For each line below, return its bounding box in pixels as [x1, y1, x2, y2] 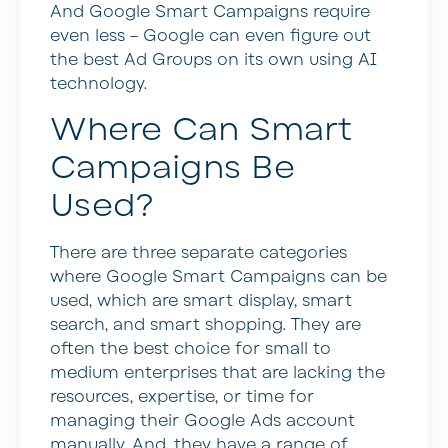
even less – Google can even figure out [50, 25, 371, 48]
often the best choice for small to [50, 337, 331, 360]
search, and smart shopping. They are [50, 313, 361, 336]
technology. [50, 73, 147, 96]
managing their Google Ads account [50, 409, 355, 432]
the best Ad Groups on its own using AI [50, 49, 377, 72]
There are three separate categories [50, 241, 347, 264]
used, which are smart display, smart [50, 289, 352, 312]
